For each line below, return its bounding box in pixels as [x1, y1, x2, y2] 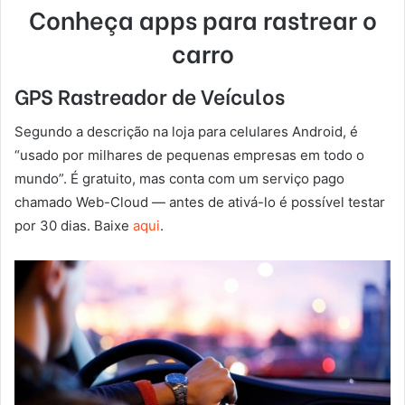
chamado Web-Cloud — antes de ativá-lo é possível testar [14, 193, 385, 211]
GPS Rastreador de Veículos [14, 80, 285, 111]
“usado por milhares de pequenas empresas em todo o [14, 146, 364, 164]
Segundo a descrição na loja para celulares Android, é [14, 122, 358, 140]
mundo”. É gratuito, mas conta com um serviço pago [14, 169, 344, 187]
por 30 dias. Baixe [14, 216, 133, 234]
